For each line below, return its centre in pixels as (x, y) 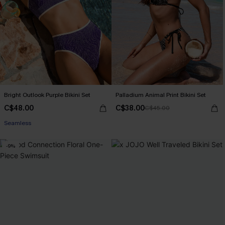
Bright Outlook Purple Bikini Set (47, 95)
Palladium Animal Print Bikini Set (161, 95)
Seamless (18, 123)
